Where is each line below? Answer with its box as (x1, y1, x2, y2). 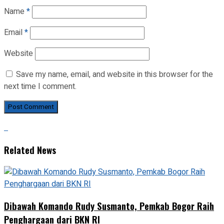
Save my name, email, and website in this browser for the (16, 68, 213, 81)
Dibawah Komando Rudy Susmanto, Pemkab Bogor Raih (4, 199, 214, 213)
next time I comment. (4, 80, 76, 93)
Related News (4, 142, 56, 156)
